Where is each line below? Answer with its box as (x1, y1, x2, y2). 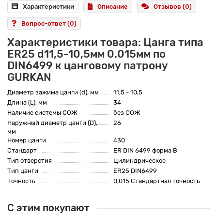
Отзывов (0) (154, 3, 192, 11)
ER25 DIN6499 (113, 167, 157, 175)
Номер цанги (7, 137, 46, 144)
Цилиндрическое (113, 157, 166, 165)
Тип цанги (7, 167, 38, 175)
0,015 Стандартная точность (113, 177, 200, 185)
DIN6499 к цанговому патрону (7, 59, 168, 73)
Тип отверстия (7, 157, 52, 165)
